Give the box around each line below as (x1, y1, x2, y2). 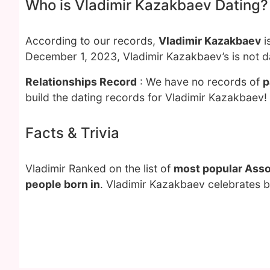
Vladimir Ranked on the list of (25, 162, 174, 175)
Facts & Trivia (25, 124, 119, 142)
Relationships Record (25, 75, 137, 88)
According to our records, (25, 34, 159, 47)
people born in (25, 178, 100, 190)
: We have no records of (137, 75, 263, 88)
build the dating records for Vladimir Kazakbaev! (25, 91, 267, 104)
